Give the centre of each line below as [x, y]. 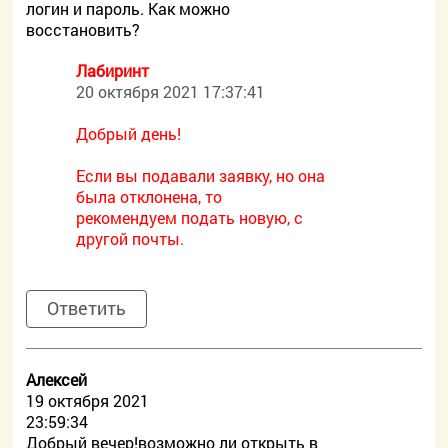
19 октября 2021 [88, 400]
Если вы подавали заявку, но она [201, 175]
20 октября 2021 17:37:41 [171, 91]
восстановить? [83, 29]
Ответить [87, 308]
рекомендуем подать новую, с [190, 217]
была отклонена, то [149, 196]
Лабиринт [113, 70]
